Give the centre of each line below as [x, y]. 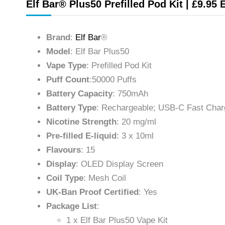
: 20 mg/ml [136, 122]
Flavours [64, 150]
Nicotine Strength [81, 122]
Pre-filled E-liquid [81, 136]
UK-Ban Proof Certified [92, 192]
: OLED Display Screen [120, 164]
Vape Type [66, 66]
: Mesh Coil [105, 178]
